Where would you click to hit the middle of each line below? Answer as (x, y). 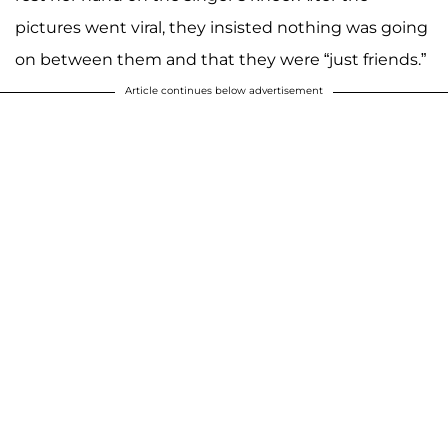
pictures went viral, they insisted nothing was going (221, 28)
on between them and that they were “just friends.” (220, 60)
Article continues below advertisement (224, 91)
